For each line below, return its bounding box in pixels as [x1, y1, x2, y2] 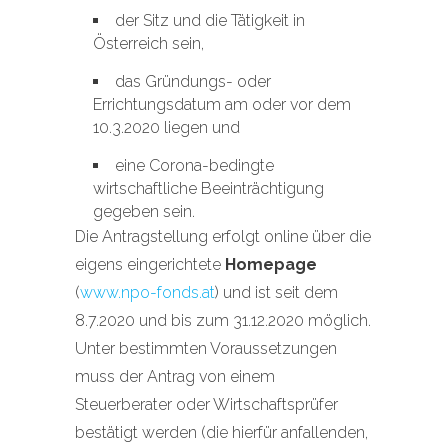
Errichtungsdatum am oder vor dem [93, 95, 351, 114]
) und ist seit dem [215, 283, 338, 302]
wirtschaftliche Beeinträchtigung [93, 179, 324, 198]
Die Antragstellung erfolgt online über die [75, 227, 371, 246]
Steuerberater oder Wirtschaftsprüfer [75, 395, 338, 414]
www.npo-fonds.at [80, 283, 215, 302]
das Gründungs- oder [115, 72, 271, 91]
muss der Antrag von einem [75, 367, 275, 386]
